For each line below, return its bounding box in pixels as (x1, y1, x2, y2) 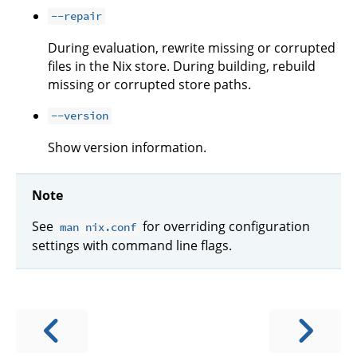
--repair (51, 9, 103, 24)
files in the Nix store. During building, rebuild (48, 57, 316, 75)
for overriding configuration (139, 218, 311, 236)
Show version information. (48, 138, 206, 156)
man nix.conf (60, 220, 137, 235)
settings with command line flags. (32, 237, 232, 255)
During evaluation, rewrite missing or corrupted (48, 38, 335, 57)
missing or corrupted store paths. (48, 75, 251, 93)
